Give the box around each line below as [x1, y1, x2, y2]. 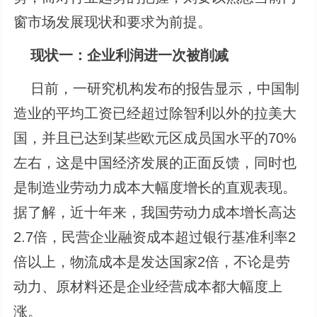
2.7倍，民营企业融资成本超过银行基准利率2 [13, 229, 296, 245]
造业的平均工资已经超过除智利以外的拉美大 [13, 105, 297, 121]
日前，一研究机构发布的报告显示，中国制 [13, 80, 300, 96]
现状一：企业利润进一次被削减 [30, 47, 229, 63]
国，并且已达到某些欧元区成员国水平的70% [13, 129, 297, 146]
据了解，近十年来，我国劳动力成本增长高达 [13, 204, 297, 220]
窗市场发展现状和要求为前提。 [13, 13, 212, 30]
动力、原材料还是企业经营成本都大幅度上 [13, 278, 283, 294]
